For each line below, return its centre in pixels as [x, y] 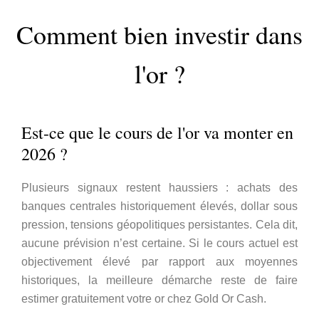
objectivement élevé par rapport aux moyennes [159, 261]
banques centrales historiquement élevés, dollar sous [159, 206]
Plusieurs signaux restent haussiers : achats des [159, 187]
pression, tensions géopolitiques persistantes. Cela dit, [159, 224]
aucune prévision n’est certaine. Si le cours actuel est [159, 243]
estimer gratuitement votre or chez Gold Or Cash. [144, 298]
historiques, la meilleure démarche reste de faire [159, 280]
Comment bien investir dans [159, 34]
